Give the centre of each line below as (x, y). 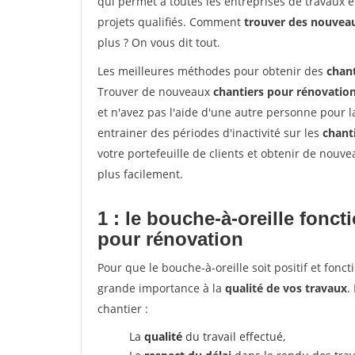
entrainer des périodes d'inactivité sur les (210, 133)
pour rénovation (170, 239)
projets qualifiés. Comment (171, 22)
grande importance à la (161, 288)
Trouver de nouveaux (155, 92)
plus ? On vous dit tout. (159, 42)
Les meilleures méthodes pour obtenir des (212, 71)
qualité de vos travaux (286, 288)
